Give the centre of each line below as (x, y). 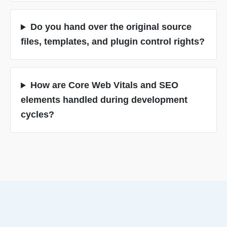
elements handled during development (104, 100)
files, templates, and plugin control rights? (113, 42)
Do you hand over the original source (111, 27)
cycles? (37, 115)
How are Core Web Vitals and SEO (104, 85)
